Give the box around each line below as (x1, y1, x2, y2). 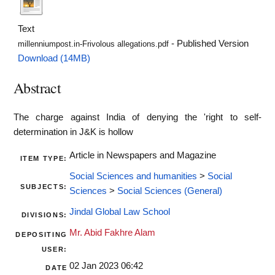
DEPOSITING (15, 231, 68, 239)
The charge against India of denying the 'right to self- (14, 112, 261, 122)
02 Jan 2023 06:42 (69, 261, 143, 271)
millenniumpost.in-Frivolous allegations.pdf (18, 39, 169, 48)
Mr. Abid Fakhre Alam (69, 228, 155, 238)
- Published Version (169, 38, 249, 48)
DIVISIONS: (21, 211, 68, 219)
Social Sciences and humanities (69, 171, 197, 182)
